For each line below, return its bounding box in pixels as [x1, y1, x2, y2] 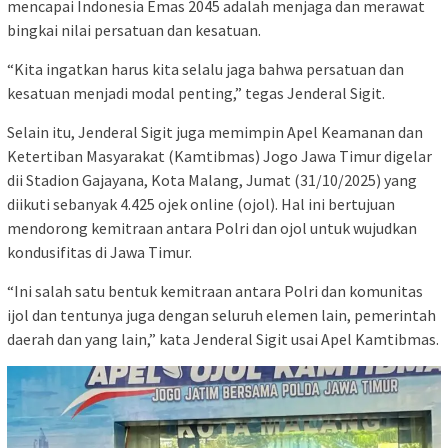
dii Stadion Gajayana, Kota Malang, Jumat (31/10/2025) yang [7, 170, 417, 191]
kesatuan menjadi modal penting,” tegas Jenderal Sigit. [7, 83, 385, 104]
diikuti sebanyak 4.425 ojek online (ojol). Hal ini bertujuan [7, 194, 395, 215]
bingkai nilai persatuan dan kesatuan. [7, 20, 261, 41]
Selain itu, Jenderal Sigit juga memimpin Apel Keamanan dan [7, 122, 423, 143]
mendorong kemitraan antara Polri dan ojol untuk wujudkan [7, 218, 417, 239]
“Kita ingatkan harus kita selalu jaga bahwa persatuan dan [7, 59, 404, 80]
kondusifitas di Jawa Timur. [7, 242, 192, 263]
